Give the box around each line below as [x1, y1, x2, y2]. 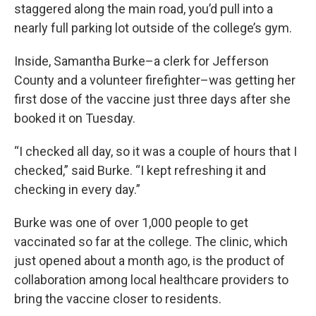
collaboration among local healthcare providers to [14, 272, 288, 288]
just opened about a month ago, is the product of [14, 253, 285, 269]
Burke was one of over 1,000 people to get [14, 215, 248, 231]
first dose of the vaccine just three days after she [14, 92, 291, 107]
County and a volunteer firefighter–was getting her [14, 73, 296, 88]
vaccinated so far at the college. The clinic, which [14, 234, 288, 250]
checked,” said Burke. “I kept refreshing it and [14, 163, 266, 178]
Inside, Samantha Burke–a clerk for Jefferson [14, 54, 269, 69]
